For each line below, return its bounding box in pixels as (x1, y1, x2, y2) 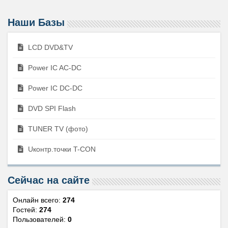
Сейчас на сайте (8, 175, 90, 186)
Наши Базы (8, 17, 65, 28)
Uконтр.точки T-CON (26, 145, 96, 154)
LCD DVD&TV (26, 43, 73, 52)
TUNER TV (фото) (26, 125, 88, 133)
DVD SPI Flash (26, 104, 76, 113)
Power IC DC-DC (26, 84, 82, 93)
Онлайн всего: (13, 196, 63, 205)
